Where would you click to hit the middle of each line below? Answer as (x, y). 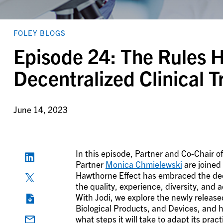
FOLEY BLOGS (39, 32)
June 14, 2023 (40, 109)
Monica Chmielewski (144, 164)
